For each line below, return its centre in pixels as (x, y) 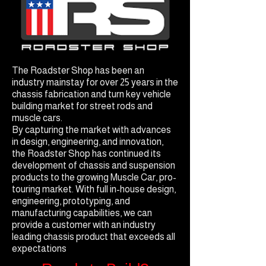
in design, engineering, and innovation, (88, 142)
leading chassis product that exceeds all (94, 237)
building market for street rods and (82, 106)
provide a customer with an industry (84, 225)
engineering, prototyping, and (71, 201)
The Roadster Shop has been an (78, 70)
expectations (39, 248)
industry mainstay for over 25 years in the (95, 82)
